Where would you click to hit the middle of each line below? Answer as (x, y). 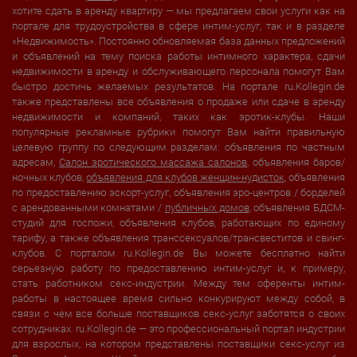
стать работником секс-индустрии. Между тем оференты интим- (178, 283)
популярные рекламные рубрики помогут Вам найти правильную (178, 132)
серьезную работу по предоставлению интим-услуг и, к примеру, (178, 268)
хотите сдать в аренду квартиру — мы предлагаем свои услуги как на (178, 11)
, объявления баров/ (296, 162)
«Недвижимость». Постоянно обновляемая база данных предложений (178, 41)
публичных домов (207, 208)
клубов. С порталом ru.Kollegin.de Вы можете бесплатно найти (178, 253)
